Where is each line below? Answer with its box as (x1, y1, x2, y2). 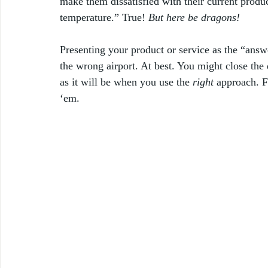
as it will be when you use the (60, 75, 193, 88)
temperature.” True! (60, 11, 148, 23)
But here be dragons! (148, 11, 243, 23)
